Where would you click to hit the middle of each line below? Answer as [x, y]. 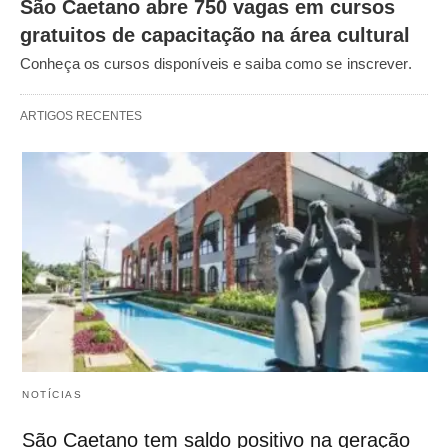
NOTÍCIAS [52, 395]
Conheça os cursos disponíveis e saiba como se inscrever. [216, 63]
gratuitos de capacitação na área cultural [215, 34]
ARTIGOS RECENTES [81, 115]
